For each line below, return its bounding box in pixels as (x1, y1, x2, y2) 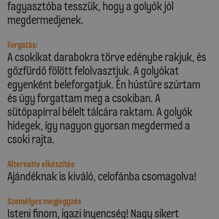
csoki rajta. (7, 132, 55, 147)
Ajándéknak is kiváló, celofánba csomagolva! (7, 169, 197, 184)
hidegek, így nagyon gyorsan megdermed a (7, 118, 190, 133)
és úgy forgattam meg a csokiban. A (7, 91, 160, 106)
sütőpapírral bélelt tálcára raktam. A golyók (7, 105, 193, 119)
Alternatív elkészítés (7, 159, 74, 170)
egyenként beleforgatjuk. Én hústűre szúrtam (7, 77, 200, 92)
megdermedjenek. (7, 13, 84, 27)
